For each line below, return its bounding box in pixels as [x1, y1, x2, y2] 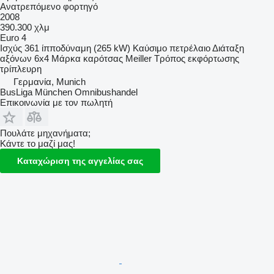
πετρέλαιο [169, 42, 210, 53]
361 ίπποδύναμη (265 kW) [24, 42, 130, 53]
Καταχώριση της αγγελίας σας [17, 155, 143, 166]
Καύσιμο [133, 42, 167, 53]
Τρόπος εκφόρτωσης [154, 53, 239, 64]
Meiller [125, 53, 152, 64]
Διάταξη [212, 42, 244, 53]
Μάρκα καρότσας [51, 53, 123, 64]
